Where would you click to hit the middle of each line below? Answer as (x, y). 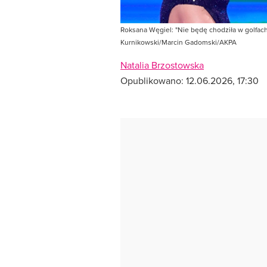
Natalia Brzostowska (162, 65)
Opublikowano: (153, 81)
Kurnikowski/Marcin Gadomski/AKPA (178, 42)
